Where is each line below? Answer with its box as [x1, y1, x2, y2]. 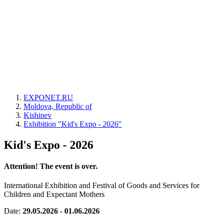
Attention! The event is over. [4, 162, 98, 171]
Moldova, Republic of [24, 102, 92, 110]
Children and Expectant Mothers [4, 190, 105, 199]
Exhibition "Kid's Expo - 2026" [24, 120, 122, 128]
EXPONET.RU [24, 93, 73, 102]
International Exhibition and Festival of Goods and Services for [4, 181, 199, 190]
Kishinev [24, 111, 52, 119]
